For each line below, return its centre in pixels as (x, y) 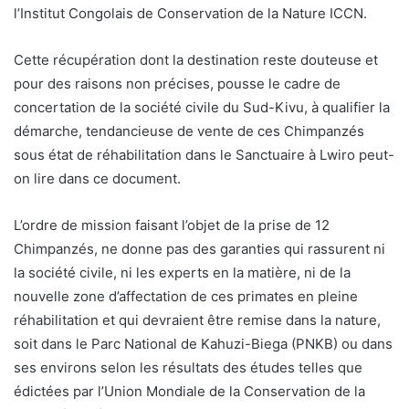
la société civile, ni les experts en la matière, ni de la (182, 272)
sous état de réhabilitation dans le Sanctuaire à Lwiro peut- (204, 154)
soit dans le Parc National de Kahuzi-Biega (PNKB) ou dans (203, 343)
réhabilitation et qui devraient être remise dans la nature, (197, 320)
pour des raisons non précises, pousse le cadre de (177, 83)
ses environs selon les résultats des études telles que (188, 367)
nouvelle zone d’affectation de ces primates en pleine (186, 296)
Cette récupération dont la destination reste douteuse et (196, 59)
